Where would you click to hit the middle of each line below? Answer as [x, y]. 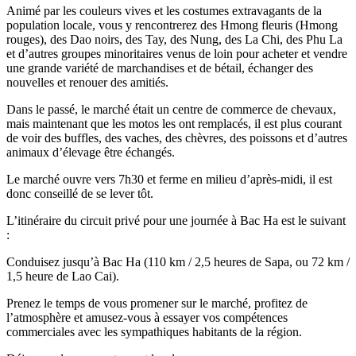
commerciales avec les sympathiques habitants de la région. [154, 331]
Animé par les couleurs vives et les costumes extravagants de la [164, 10]
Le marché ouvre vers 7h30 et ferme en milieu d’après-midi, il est [169, 179]
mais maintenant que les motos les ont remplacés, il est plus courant [174, 123]
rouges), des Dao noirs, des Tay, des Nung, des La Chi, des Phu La [174, 39]
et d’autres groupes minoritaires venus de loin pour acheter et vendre [177, 53]
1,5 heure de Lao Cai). [63, 276]
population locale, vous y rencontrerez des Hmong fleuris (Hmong [172, 25]
